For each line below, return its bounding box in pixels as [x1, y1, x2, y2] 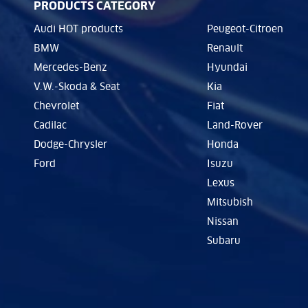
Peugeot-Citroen [207, 23, 283, 35]
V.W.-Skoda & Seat [34, 80, 120, 93]
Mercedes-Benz [34, 61, 107, 74]
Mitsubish [207, 196, 253, 208]
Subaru [207, 234, 241, 247]
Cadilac [34, 119, 67, 131]
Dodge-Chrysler [34, 138, 107, 151]
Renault [207, 42, 243, 54]
